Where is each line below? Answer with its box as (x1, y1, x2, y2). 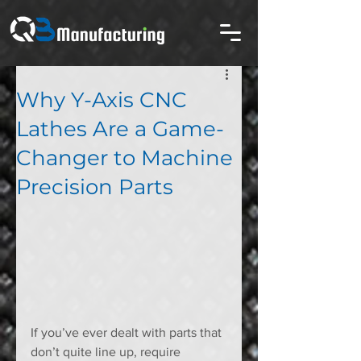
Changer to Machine (16, 145, 233, 171)
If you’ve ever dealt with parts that (31, 326, 225, 340)
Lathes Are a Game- (16, 116, 224, 142)
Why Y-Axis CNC (16, 87, 187, 113)
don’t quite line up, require (31, 345, 184, 359)
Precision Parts (16, 174, 173, 200)
